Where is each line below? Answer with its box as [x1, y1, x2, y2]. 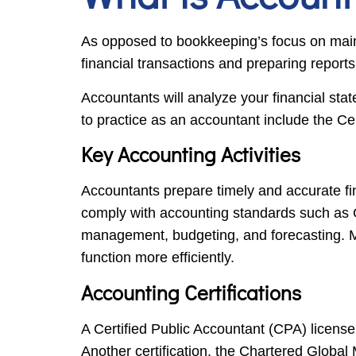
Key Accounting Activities [81, 141, 300, 168]
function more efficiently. [81, 250, 234, 266]
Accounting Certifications [81, 278, 301, 306]
